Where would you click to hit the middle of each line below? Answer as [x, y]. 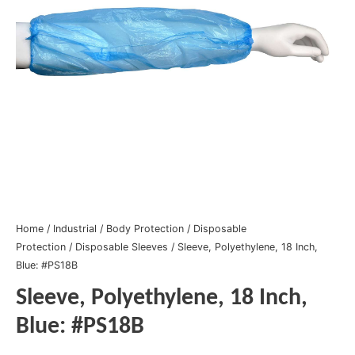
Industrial [75, 229]
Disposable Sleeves [122, 247]
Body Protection [145, 229]
